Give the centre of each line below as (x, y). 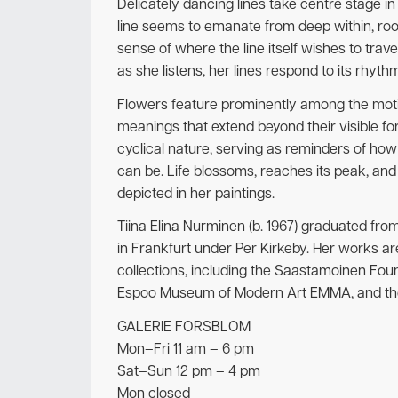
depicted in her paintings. (196, 194)
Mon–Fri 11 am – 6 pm (186, 350)
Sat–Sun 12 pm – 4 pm (189, 372)
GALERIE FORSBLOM (184, 327)
